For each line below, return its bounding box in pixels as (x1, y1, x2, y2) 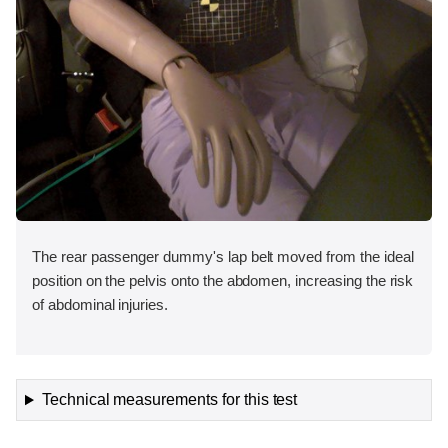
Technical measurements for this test (41, 391, 298, 409)
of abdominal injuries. (32, 295, 169, 313)
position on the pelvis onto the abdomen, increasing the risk (32, 271, 414, 289)
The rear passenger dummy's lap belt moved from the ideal (32, 247, 414, 265)
